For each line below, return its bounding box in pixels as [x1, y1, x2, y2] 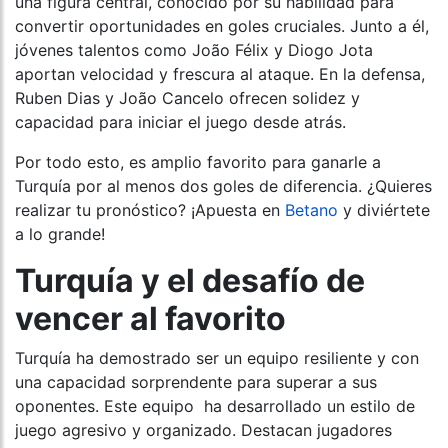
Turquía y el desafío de [15, 261, 365, 301]
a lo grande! [15, 224, 105, 245]
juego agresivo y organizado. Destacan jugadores [15, 420, 392, 441]
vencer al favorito [15, 299, 286, 339]
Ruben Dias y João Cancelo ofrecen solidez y [15, 88, 360, 109]
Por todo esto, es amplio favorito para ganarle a [15, 152, 381, 173]
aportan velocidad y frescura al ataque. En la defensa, [15, 64, 425, 85]
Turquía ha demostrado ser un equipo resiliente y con [15, 348, 419, 369]
